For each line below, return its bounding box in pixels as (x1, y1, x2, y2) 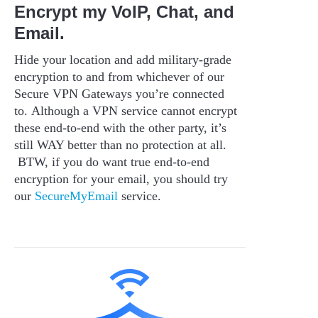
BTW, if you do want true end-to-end (14, 154, 209, 169)
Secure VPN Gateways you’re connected (14, 86, 224, 101)
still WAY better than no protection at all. (14, 137, 226, 152)
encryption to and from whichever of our (14, 69, 224, 84)
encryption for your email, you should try (14, 171, 228, 186)
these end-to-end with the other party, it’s (14, 120, 226, 135)
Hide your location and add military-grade (14, 52, 231, 67)
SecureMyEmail (35, 188, 118, 203)
